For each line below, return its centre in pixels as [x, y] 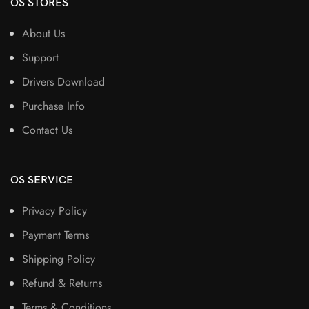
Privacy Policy [54, 211]
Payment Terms [56, 235]
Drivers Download [63, 82]
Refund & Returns [62, 283]
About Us [43, 34]
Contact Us [47, 130]
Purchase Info [53, 106]
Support [40, 58]
